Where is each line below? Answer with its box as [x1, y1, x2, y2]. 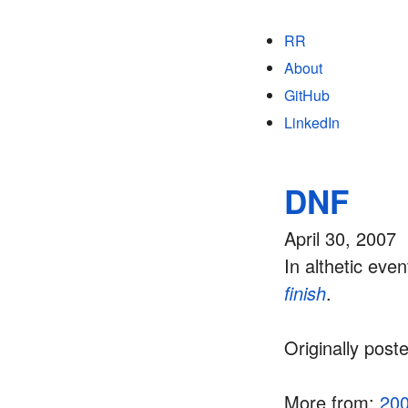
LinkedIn [284, 112, 340, 133]
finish [284, 280, 326, 306]
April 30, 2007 [284, 225, 396, 251]
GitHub [284, 85, 330, 106]
